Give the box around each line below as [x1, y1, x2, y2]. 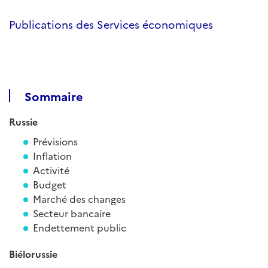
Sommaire [25, 87, 83, 104]
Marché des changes [33, 192, 126, 205]
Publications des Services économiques [9, 17, 213, 32]
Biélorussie [9, 247, 57, 260]
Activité [33, 163, 69, 176]
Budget [33, 178, 66, 191]
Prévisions [33, 135, 78, 148]
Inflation [33, 149, 72, 162]
